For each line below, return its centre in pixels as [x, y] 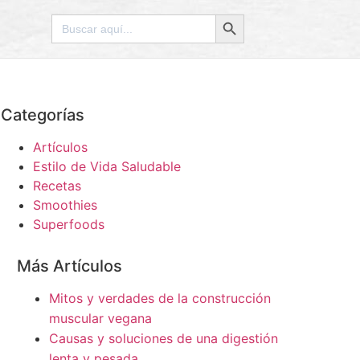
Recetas [57, 186]
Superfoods [68, 224]
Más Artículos [69, 266]
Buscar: [72, 20]
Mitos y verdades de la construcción [160, 298]
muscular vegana [100, 318]
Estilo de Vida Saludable [106, 166]
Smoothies [65, 205]
